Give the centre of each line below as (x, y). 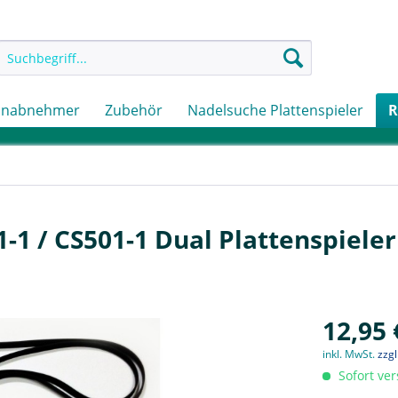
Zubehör (134, 110)
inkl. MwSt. (350, 354)
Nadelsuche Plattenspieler (275, 110)
